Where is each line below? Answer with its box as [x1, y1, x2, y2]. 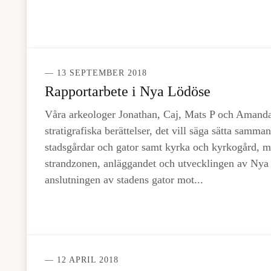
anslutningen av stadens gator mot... [45, 174, 203, 186]
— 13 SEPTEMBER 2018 [45, 68, 147, 77]
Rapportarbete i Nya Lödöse [45, 83, 211, 99]
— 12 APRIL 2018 [45, 255, 119, 264]
